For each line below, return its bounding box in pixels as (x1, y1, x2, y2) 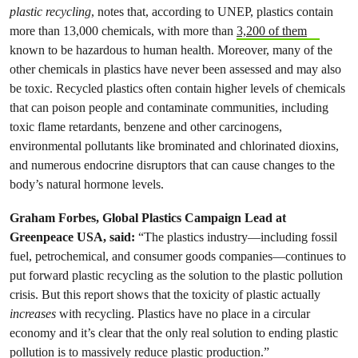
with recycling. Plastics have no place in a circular (56, 305, 310, 321)
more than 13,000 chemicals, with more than (10, 22, 237, 38)
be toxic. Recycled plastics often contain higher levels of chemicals (10, 80, 345, 96)
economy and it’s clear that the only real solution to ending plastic (10, 324, 338, 340)
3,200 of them (237, 22, 307, 38)
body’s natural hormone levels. (10, 176, 164, 192)
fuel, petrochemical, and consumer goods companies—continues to (10, 248, 346, 264)
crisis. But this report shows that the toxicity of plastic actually (10, 286, 320, 302)
